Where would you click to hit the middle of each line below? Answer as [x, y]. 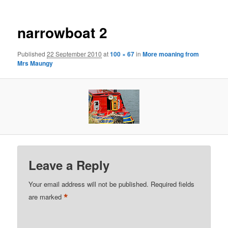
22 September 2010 [75, 53]
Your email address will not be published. [89, 184]
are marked [46, 197]
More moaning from [171, 54]
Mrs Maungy [35, 63]
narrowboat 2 [63, 33]
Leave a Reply [69, 165]
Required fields [173, 184]
